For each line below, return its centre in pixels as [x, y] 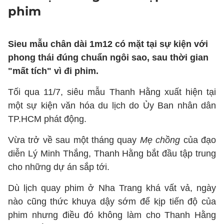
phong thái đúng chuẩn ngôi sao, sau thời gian [108, 57]
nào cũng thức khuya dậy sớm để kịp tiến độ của [112, 201]
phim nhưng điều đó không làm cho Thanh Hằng [112, 215]
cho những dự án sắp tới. [59, 167]
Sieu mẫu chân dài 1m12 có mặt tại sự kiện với [108, 44]
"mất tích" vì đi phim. [53, 71]
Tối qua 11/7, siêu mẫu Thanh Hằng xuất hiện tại [112, 92]
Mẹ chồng [160, 140]
